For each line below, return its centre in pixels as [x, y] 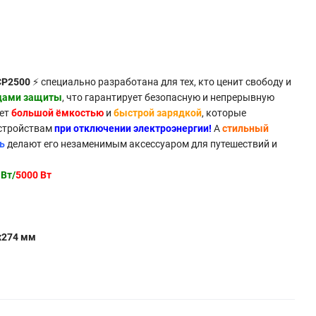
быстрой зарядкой [157, 113]
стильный [245, 128]
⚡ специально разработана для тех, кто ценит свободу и [160, 82]
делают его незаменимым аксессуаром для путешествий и [141, 144]
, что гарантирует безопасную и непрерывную [168, 97]
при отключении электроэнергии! [133, 128]
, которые [224, 113]
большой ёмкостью [57, 113]
